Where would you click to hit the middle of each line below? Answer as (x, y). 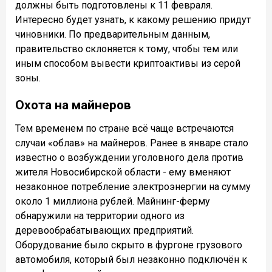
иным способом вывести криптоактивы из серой (128, 63)
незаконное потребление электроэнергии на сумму (133, 186)
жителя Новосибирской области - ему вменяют (123, 172)
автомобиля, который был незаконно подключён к (131, 259)
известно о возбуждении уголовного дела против (129, 157)
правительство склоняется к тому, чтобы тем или (127, 49)
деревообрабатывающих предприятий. (104, 230)
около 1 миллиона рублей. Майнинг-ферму (113, 201)
